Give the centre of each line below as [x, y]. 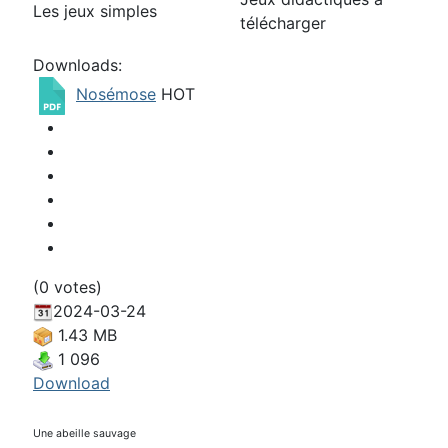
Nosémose [116, 94]
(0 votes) [67, 287]
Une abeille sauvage [84, 433]
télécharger [283, 23]
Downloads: [77, 65]
